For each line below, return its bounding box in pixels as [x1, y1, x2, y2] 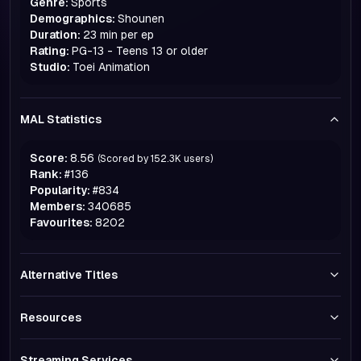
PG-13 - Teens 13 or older [72, 44, 208, 57]
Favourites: [30, 216, 93, 229]
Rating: [30, 44, 69, 57]
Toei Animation [73, 60, 150, 73]
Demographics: [30, 12, 115, 25]
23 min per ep [83, 28, 154, 41]
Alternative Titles [20, 268, 118, 281]
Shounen [118, 12, 164, 25]
